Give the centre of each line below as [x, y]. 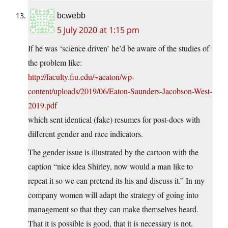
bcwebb [71, 16]
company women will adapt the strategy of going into [113, 195]
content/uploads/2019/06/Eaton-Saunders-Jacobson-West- [120, 91]
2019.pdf [42, 105]
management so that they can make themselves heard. [113, 209]
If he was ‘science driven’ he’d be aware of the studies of [119, 48]
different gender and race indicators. [85, 134]
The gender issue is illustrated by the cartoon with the [113, 152]
